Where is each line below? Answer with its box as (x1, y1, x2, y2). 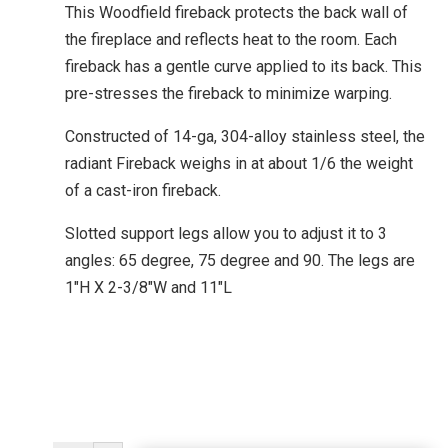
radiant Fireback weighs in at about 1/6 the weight (65, 154, 413, 174)
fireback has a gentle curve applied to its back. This (65, 57, 422, 77)
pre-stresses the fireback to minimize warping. (65, 84, 392, 104)
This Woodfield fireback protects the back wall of (65, 3, 408, 23)
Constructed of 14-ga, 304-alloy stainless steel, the (65, 127, 425, 147)
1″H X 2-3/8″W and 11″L (65, 278, 232, 298)
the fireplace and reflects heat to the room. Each (65, 30, 397, 50)
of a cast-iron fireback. (65, 181, 221, 201)
